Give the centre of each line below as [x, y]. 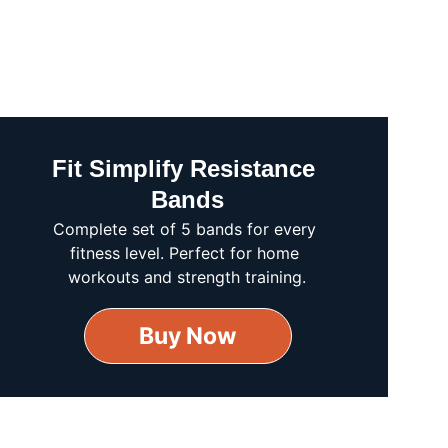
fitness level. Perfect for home [187, 253]
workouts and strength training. [187, 277]
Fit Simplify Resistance [187, 168]
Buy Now [187, 336]
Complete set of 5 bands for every [187, 229]
